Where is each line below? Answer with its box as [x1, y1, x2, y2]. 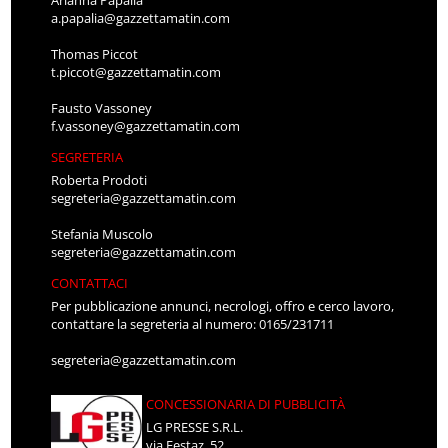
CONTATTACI [51, 274, 129, 293]
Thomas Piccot [51, 45, 139, 64]
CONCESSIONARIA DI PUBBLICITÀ [146, 395, 346, 414]
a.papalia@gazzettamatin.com [51, 9, 231, 28]
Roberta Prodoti [51, 171, 148, 190]
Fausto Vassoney [51, 99, 153, 118]
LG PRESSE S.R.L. [146, 418, 244, 437]
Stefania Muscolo [51, 225, 154, 244]
